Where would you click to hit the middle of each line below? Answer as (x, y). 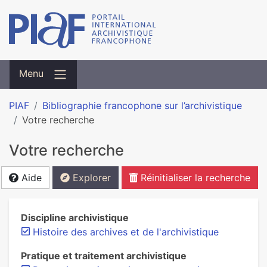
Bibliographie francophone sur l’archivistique (142, 105)
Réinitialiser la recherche (194, 178)
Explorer (90, 178)
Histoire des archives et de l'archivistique (126, 232)
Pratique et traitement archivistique (104, 256)
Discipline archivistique (75, 218)
